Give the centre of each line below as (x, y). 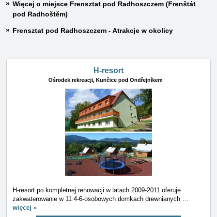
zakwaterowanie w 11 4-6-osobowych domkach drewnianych (97, 199)
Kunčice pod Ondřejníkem (129, 80)
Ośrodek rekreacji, (71, 80)
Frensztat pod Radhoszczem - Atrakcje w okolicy (93, 31)
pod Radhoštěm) (40, 14)
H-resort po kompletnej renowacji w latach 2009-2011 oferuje (97, 190)
